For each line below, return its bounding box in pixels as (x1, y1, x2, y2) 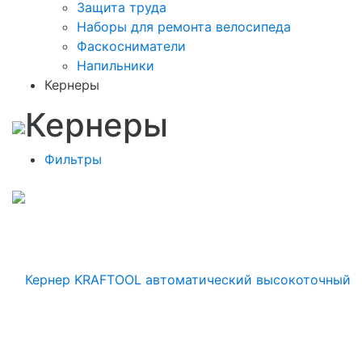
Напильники (77, 57, 154, 74)
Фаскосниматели (77, 37, 186, 54)
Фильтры (44, 150, 102, 167)
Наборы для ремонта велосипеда (77, 18, 291, 35)
